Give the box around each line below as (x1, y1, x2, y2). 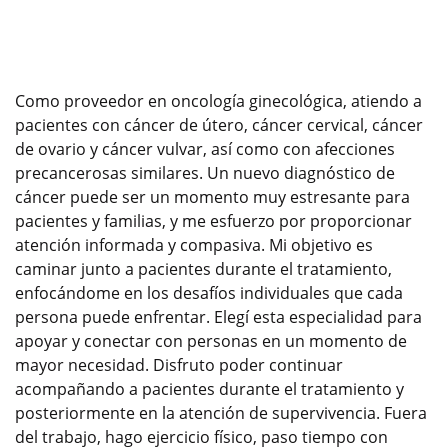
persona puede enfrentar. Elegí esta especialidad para (15, 305, 422, 328)
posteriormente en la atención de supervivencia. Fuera (15, 401, 427, 424)
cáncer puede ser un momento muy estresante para (15, 185, 410, 208)
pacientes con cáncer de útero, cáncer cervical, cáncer (15, 113, 423, 136)
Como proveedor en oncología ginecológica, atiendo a (15, 89, 422, 112)
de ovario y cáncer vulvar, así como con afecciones (15, 137, 395, 160)
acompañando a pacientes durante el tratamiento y (15, 377, 404, 400)
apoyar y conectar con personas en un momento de (15, 329, 407, 352)
